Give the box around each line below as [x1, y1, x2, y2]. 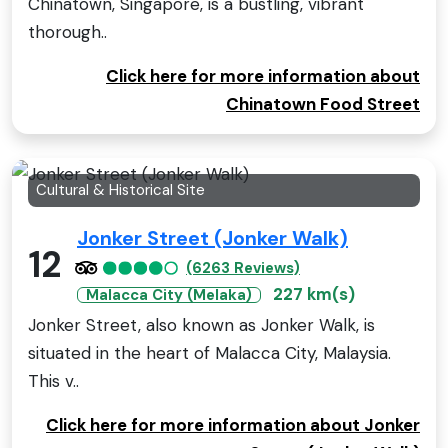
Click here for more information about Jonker [46, 413, 420, 436]
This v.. [28, 369, 79, 392]
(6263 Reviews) [186, 257, 300, 278]
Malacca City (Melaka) [86, 284, 252, 305]
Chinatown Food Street [226, 93, 420, 116]
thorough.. [28, 21, 107, 44]
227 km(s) [273, 282, 355, 305]
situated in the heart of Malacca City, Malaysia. [28, 341, 391, 364]
